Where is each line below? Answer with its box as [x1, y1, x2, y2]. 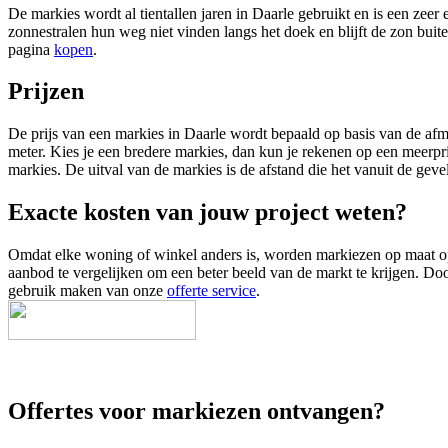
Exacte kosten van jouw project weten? [8, 199, 407, 226]
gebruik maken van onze [8, 282, 167, 300]
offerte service [167, 282, 256, 300]
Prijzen [8, 78, 84, 105]
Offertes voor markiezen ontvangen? [8, 398, 385, 425]
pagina [8, 40, 54, 58]
